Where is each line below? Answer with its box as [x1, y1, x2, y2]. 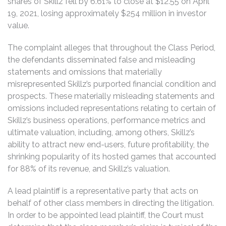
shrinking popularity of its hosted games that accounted [8, 151, 216, 161]
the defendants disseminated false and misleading [8, 54, 195, 65]
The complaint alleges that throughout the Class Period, [8, 42, 215, 52]
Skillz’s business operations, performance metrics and [8, 115, 205, 125]
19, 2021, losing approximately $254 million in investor [8, 8, 206, 18]
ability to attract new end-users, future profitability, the [8, 139, 209, 149]
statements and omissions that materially [8, 67, 162, 77]
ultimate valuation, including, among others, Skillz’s [8, 127, 195, 137]
